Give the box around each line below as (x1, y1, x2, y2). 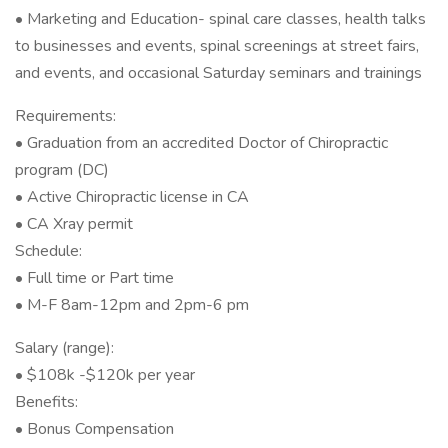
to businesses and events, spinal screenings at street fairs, (15, 35, 419, 57)
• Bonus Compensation (15, 418, 174, 440)
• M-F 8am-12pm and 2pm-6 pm (15, 294, 249, 316)
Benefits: (15, 391, 78, 413)
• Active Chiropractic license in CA (15, 186, 249, 208)
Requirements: (15, 105, 116, 127)
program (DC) (15, 159, 109, 181)
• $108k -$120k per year (15, 364, 195, 386)
